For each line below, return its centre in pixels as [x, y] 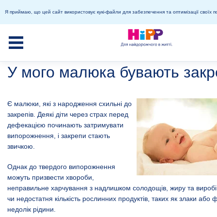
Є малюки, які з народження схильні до [70, 103]
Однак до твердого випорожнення [61, 166]
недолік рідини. [31, 209]
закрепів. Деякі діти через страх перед [68, 114]
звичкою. [21, 146]
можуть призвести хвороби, [51, 177]
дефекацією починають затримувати [65, 125]
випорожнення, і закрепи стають [59, 135]
